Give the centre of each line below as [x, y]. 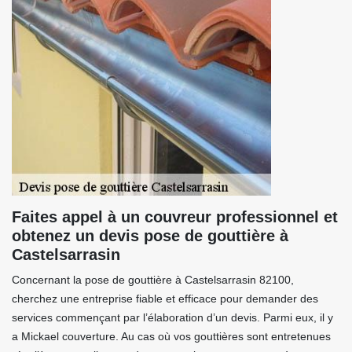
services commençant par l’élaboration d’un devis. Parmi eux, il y [172, 317]
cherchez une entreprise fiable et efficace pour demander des [165, 299]
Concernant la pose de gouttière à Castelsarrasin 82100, [153, 280]
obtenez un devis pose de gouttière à [150, 236]
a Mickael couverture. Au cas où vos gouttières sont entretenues [171, 336]
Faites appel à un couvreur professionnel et [175, 217]
